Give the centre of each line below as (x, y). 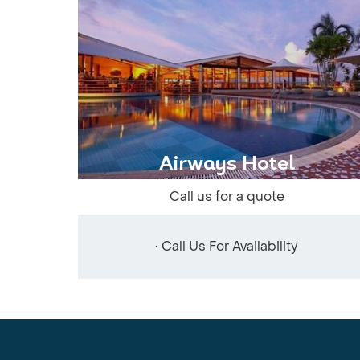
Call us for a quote (227, 196)
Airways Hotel (227, 165)
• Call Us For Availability (227, 246)
